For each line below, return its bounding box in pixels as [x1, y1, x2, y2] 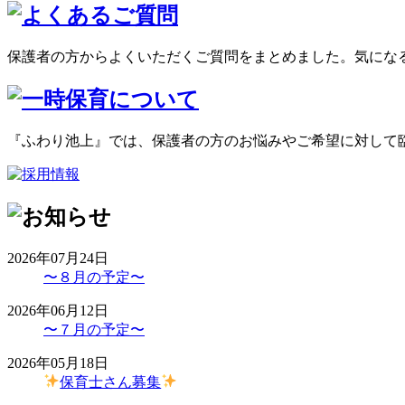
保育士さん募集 [60, 373, 162, 390]
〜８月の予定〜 [43, 268, 145, 285]
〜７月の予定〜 [43, 321, 145, 337]
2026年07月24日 [7, 250, 108, 266]
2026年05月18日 [7, 354, 108, 371]
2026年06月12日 [7, 302, 108, 318]
